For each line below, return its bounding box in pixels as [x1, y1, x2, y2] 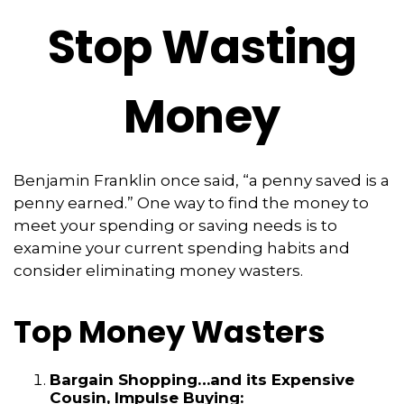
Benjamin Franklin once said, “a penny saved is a [14, 171, 390, 189]
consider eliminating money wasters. [14, 262, 303, 280]
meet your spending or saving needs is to [14, 216, 337, 234]
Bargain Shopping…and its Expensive [50, 371, 354, 389]
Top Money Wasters [14, 310, 326, 353]
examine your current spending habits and [14, 239, 350, 257]
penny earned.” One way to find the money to [14, 194, 369, 212]
